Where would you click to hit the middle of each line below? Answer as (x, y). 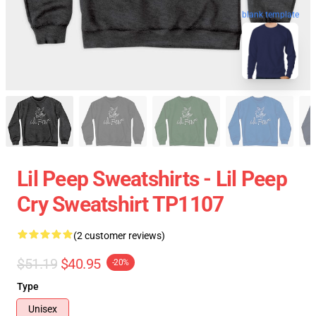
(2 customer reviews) (119, 236)
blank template (271, 14)
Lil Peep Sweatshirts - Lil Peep (152, 179)
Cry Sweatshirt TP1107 (121, 204)
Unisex (43, 309)
